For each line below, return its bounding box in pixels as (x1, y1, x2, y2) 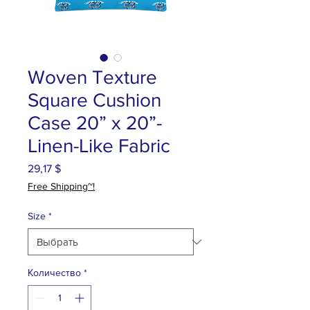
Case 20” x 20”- (28, 112, 162, 134)
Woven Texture (28, 66, 157, 88)
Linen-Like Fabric (28, 135, 170, 156)
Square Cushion (28, 89, 161, 111)
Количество (28, 267, 81, 278)
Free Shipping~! (28, 181, 95, 192)
